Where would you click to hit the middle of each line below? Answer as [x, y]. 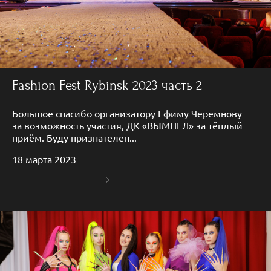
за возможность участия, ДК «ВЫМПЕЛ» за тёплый [127, 125]
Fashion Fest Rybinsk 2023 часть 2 [107, 85]
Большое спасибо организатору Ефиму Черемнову [127, 113]
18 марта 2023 [44, 159]
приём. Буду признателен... [74, 137]
